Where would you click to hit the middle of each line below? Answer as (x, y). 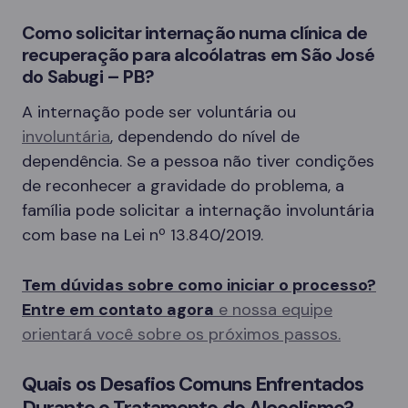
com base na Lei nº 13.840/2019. (143, 235)
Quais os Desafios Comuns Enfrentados (193, 383)
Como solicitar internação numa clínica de (195, 32)
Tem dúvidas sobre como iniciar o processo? (199, 285)
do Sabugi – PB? (88, 76)
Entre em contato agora (118, 309)
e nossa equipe (273, 309)
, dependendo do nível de (205, 136)
